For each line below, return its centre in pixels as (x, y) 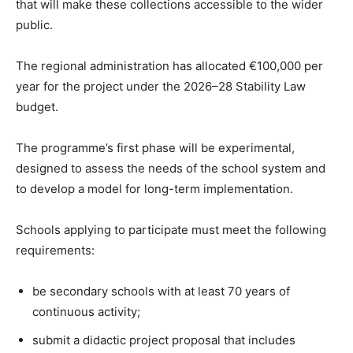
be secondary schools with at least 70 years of (161, 291)
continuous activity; (86, 312)
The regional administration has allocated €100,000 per (169, 66)
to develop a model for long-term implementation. (154, 189)
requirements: (55, 250)
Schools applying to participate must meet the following (171, 230)
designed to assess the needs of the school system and (171, 168)
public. (34, 25)
